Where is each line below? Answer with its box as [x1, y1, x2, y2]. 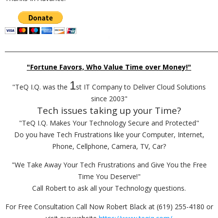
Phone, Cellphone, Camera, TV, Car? [52, 142, 166, 151]
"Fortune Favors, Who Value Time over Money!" [27, 62, 191, 72]
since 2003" [91, 94, 127, 104]
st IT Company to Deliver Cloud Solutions [76, 82, 206, 92]
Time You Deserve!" [77, 172, 141, 182]
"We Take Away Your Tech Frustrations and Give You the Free [11, 160, 207, 170]
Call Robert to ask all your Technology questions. [32, 183, 186, 193]
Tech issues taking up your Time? [37, 104, 181, 117]
